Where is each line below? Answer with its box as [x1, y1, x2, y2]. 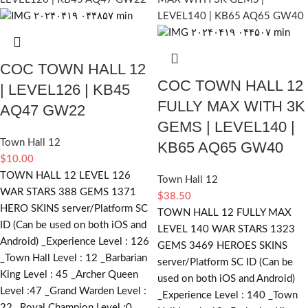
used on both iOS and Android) [157, 274, 295, 285]
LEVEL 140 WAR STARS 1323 [157, 224, 295, 235]
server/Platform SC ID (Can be [157, 257, 293, 268]
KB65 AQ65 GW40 [157, 139, 283, 157]
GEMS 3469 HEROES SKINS [157, 241, 287, 252]
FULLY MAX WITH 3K [157, 98, 305, 115]
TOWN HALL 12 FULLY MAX [157, 208, 291, 219]
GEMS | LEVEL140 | [157, 118, 295, 136]
